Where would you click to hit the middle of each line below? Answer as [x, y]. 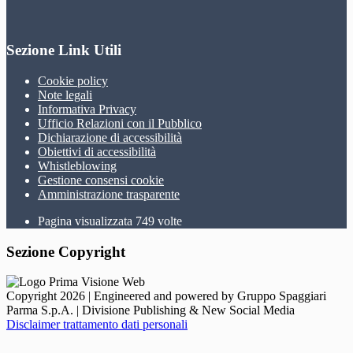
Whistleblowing [77, 165]
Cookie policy [73, 80]
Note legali [65, 95]
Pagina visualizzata [87, 221]
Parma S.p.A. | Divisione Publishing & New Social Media [150, 310]
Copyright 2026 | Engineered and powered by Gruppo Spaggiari [166, 296]
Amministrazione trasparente [109, 194]
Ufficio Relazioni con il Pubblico [120, 123]
